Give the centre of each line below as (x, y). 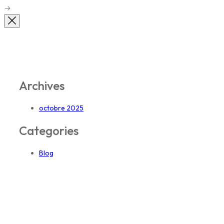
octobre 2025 (61, 108)
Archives (42, 85)
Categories (49, 130)
